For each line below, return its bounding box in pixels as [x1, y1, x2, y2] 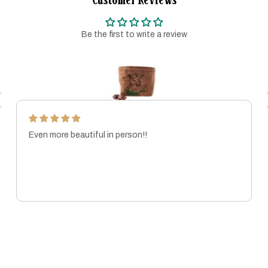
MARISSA [29, 171, 66, 187]
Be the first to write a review [81, 29, 187, 39]
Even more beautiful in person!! [29, 130, 147, 140]
